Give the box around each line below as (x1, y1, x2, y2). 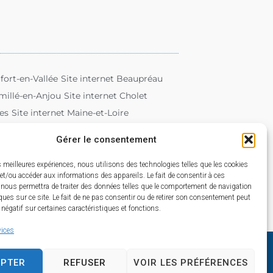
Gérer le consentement (56, 134, 157, 145)
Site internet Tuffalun (85, 141, 176, 152)
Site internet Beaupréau (60, 73, 163, 84)
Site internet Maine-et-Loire (12, 107, 129, 118)
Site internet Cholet (64, 90, 147, 101)
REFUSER (63, 257, 106, 268)
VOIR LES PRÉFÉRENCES (133, 257, 248, 268)
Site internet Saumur (71, 124, 161, 135)
